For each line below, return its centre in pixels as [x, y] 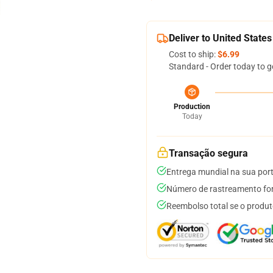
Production [192, 107]
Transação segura [208, 153]
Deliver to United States [220, 38]
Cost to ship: [193, 54]
